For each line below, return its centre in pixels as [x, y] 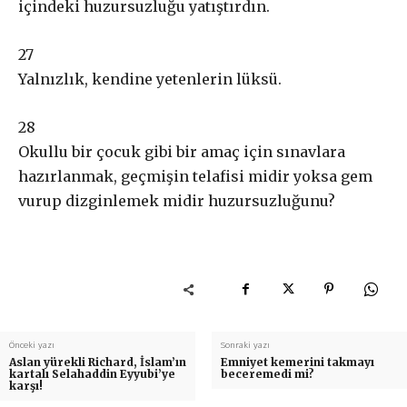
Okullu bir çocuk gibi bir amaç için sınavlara [182, 152]
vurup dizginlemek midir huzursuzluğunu [173, 201]
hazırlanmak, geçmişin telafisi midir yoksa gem [195, 176]
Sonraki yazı [245, 345]
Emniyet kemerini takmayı [297, 362]
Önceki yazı [32, 345]
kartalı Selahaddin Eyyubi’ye [92, 374]
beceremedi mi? [267, 374]
